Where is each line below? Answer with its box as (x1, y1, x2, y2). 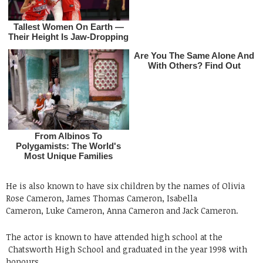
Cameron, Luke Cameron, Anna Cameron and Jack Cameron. (6, 204, 238, 216)
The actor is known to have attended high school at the (6, 231, 222, 242)
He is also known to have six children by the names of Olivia (6, 180, 245, 191)
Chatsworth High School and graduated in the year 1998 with (6, 243, 247, 255)
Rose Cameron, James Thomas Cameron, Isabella (6, 192, 197, 204)
